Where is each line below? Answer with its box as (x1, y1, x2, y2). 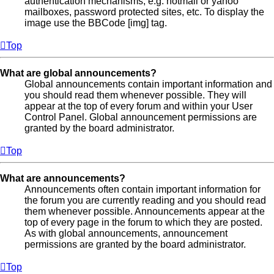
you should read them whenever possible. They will (24, 89, 246, 100)
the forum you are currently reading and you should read (24, 194, 266, 206)
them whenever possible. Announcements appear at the (24, 206, 265, 217)
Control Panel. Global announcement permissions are (24, 111, 257, 122)
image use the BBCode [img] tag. (24, 17, 167, 28)
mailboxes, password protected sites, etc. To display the (24, 6, 264, 17)
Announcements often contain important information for (24, 183, 261, 194)
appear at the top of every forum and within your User (24, 100, 253, 111)
